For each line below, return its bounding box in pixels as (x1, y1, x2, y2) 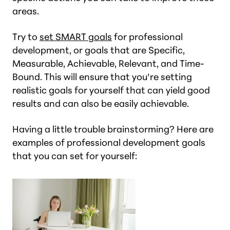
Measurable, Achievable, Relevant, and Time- (12, 57, 204, 69)
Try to (12, 31, 40, 43)
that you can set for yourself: (12, 150, 137, 162)
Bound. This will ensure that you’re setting (12, 71, 192, 83)
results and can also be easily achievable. (12, 98, 189, 109)
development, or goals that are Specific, (12, 44, 185, 56)
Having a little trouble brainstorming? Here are (12, 123, 214, 135)
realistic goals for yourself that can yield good (12, 84, 210, 96)
